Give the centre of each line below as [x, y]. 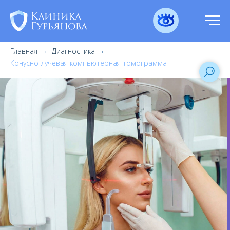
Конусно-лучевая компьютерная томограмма [89, 63]
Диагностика [73, 51]
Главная [24, 51]
